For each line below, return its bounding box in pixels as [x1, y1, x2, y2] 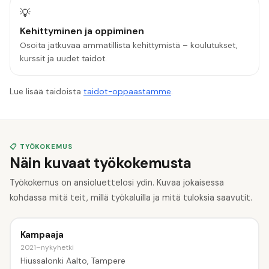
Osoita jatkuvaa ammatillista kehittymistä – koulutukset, [20, 40, 237, 50]
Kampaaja [20, 229, 64, 240]
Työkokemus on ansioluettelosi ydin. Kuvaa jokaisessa [10, 177, 224, 189]
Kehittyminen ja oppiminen [20, 25, 144, 38]
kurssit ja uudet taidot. [20, 53, 107, 64]
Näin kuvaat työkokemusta [10, 154, 192, 173]
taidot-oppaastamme [83, 86, 171, 97]
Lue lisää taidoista [10, 86, 83, 97]
